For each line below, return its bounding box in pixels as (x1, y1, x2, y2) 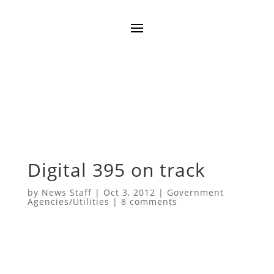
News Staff (41, 187, 92, 199)
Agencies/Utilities (27, 196, 109, 208)
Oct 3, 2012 (103, 187, 155, 199)
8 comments (120, 196, 177, 208)
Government (166, 187, 224, 199)
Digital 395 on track (27, 157, 206, 183)
